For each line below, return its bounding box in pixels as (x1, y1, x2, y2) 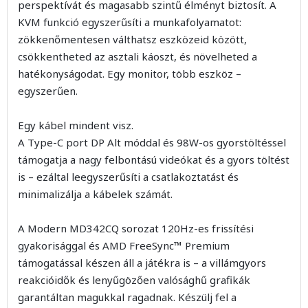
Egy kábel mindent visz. (18, 118, 133, 132)
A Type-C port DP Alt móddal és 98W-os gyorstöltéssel (18, 135, 286, 149)
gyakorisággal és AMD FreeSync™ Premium (18, 239, 230, 252)
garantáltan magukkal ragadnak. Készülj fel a (18, 290, 236, 304)
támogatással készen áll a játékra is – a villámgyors (18, 256, 266, 269)
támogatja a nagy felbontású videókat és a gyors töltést (18, 153, 289, 166)
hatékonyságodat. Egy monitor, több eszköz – (18, 67, 241, 80)
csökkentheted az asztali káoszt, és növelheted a (18, 49, 257, 63)
